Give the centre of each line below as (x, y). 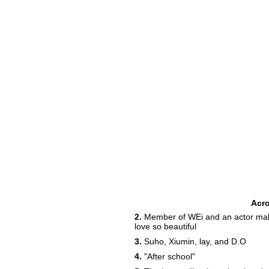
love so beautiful (165, 226)
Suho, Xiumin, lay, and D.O (194, 241)
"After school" (168, 256)
